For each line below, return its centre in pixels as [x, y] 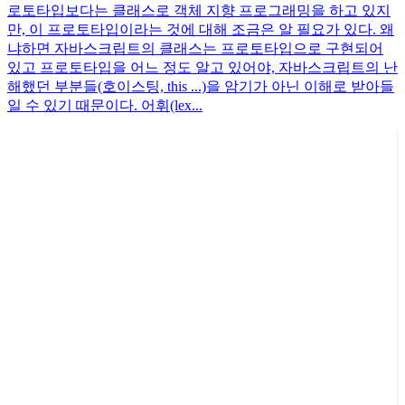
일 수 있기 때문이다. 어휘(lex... [105, 105]
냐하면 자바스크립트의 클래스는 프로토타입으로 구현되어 [195, 48]
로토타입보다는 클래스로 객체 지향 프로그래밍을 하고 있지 [199, 10]
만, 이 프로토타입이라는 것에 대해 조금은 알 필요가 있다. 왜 [201, 29]
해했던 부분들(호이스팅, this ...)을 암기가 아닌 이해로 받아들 [201, 86]
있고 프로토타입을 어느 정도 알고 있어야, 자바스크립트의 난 [202, 67]
